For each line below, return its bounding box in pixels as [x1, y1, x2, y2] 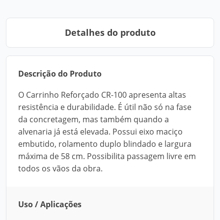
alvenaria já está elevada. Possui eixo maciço [18, 126, 183, 137]
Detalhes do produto [64, 27, 156, 38]
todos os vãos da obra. [18, 163, 103, 174]
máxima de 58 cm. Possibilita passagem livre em [18, 151, 196, 162]
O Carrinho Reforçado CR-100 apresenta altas [18, 89, 186, 100]
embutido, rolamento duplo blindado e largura [18, 138, 192, 149]
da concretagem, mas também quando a [18, 114, 169, 125]
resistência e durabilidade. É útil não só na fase [18, 102, 192, 112]
